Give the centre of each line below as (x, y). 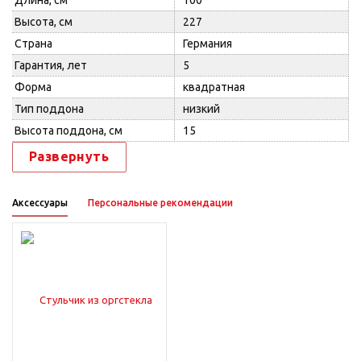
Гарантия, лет (51, 65)
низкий (201, 109)
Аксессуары (40, 203)
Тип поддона (49, 109)
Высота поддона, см (68, 131)
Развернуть (69, 156)
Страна (33, 44)
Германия (207, 44)
